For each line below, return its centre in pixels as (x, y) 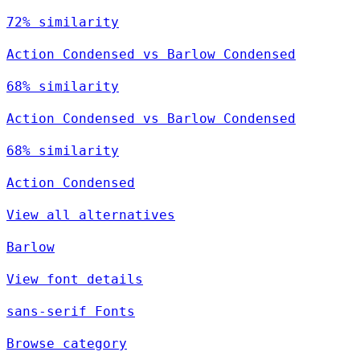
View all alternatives (91, 215)
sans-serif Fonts (71, 311)
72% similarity (63, 22)
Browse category (67, 343)
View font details (75, 279)
